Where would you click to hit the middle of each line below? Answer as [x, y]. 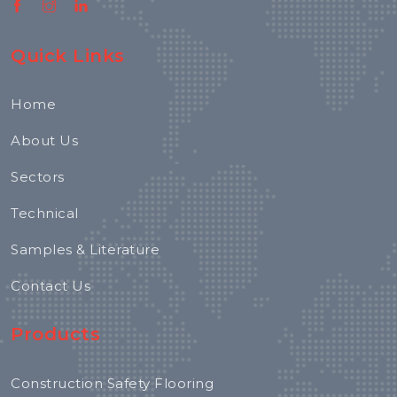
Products [55, 335]
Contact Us [51, 286]
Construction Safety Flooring [112, 383]
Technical [45, 214]
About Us [44, 141]
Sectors [38, 177]
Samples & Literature [85, 250]
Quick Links [68, 55]
